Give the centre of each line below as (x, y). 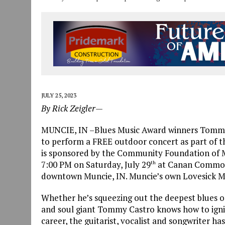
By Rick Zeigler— (72, 108)
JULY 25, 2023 (59, 95)
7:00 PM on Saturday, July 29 (96, 165)
